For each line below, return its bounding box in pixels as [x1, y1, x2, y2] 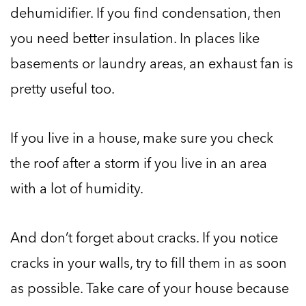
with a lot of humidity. [10, 178, 143, 199]
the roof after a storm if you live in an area [10, 152, 267, 173]
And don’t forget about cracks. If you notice [10, 227, 278, 248]
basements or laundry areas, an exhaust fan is [10, 53, 293, 74]
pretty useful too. [10, 78, 115, 99]
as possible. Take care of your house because [10, 277, 289, 298]
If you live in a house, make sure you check [10, 127, 273, 148]
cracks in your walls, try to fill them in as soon [10, 252, 287, 273]
